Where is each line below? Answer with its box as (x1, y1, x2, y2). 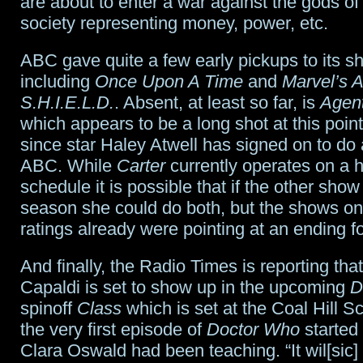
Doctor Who (207, 319, 300, 340)
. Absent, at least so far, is (114, 92, 320, 113)
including (20, 71, 95, 92)
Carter (117, 156, 165, 177)
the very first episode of (20, 319, 207, 340)
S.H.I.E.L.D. (20, 92, 114, 113)
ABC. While (20, 156, 117, 177)
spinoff (20, 298, 77, 319)
